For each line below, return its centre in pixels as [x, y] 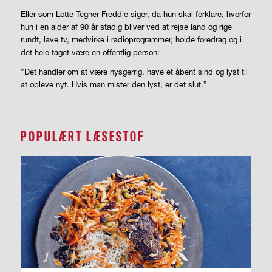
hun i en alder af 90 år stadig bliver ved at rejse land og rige [126, 27]
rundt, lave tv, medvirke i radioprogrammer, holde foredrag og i [131, 40]
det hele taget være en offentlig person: [90, 53]
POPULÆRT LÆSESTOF [82, 137]
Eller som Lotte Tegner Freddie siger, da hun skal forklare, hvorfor [135, 14]
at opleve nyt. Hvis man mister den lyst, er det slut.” [114, 85]
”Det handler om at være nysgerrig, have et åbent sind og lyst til [134, 72]
